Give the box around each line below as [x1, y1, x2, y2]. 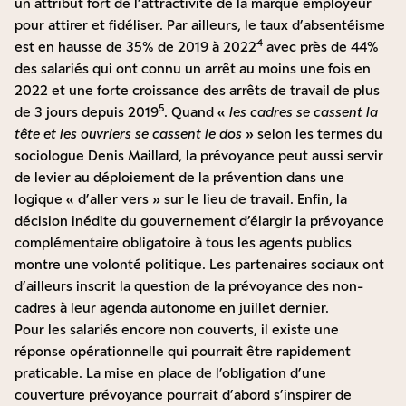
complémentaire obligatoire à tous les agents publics [14, 235, 352, 251]
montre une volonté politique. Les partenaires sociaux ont [14, 256, 384, 273]
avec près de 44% [263, 39, 379, 55]
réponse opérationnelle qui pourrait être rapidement [14, 343, 351, 360]
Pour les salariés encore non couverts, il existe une [14, 322, 339, 338]
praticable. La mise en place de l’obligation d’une [14, 365, 326, 382]
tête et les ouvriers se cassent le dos [14, 126, 242, 142]
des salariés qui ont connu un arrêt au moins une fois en [14, 61, 371, 77]
